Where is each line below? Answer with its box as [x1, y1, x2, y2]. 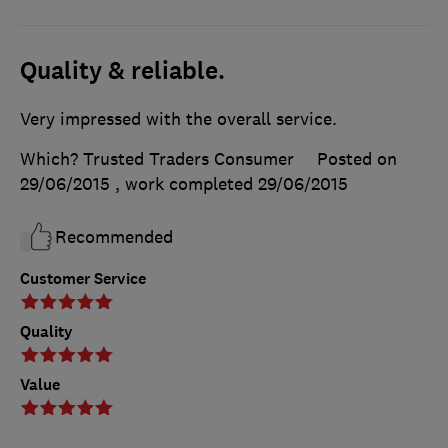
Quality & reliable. [20, 55, 225, 88]
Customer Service [20, 268, 146, 290]
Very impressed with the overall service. [20, 108, 337, 131]
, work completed [115, 173, 258, 196]
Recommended [55, 226, 173, 249]
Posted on [317, 148, 397, 171]
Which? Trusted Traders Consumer [20, 148, 294, 171]
